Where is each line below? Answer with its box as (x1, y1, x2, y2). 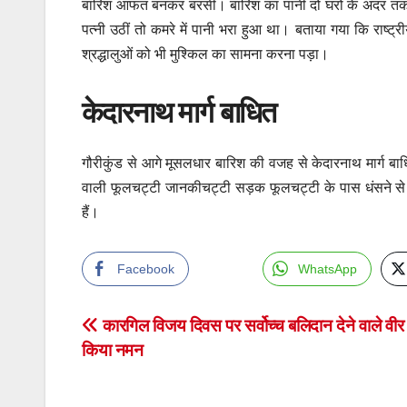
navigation (81, 352, 228, 388)
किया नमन (82, 341, 144, 361)
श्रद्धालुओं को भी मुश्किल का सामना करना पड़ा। (82, 45, 329, 62)
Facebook (117, 262, 174, 277)
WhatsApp (298, 262, 357, 277)
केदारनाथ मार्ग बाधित (82, 94, 276, 130)
